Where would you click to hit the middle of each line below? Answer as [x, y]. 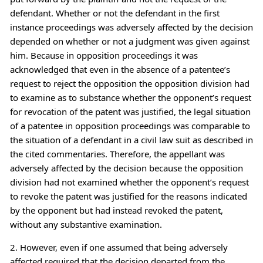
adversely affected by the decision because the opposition [126, 168]
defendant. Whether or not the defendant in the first [114, 13]
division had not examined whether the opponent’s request [129, 182]
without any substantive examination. [86, 224]
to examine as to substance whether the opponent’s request [130, 97]
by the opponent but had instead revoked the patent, [116, 210]
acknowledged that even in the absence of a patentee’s [120, 69]
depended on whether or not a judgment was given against [129, 41]
